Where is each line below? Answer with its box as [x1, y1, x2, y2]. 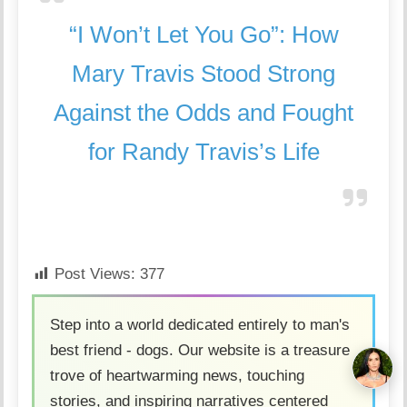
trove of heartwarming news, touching [50, 367, 305, 384]
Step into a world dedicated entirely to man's [50, 316, 351, 333]
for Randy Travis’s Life [87, 139, 320, 164]
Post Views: [55, 265, 136, 283]
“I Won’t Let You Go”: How [68, 22, 339, 47]
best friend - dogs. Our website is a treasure [50, 342, 351, 359]
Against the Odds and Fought [54, 100, 353, 125]
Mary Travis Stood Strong [72, 61, 335, 86]
